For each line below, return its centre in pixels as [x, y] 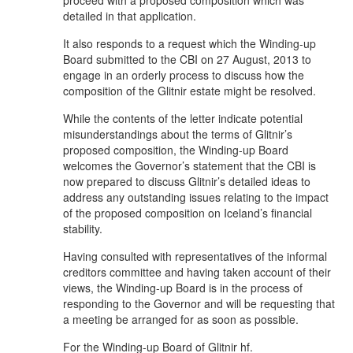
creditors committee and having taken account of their [197, 271]
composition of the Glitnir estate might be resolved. [190, 90]
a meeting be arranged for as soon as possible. [181, 319]
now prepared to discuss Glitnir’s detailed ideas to [187, 181]
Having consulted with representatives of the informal [195, 256]
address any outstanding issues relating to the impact [196, 197]
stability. [86, 228]
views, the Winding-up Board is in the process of [183, 287]
